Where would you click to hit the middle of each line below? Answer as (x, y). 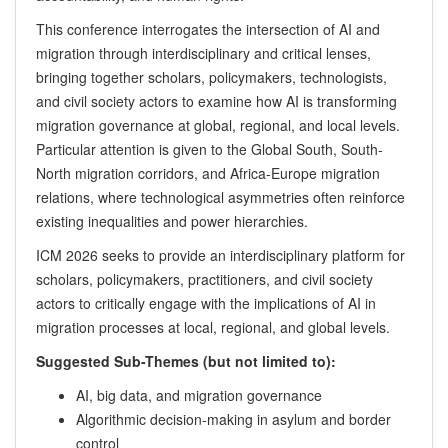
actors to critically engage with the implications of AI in (206, 303)
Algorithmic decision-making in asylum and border (233, 419)
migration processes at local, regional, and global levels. (213, 327)
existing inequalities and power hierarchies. (172, 221)
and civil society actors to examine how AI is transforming (216, 101)
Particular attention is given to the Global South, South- (209, 149)
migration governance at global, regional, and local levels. (218, 125)
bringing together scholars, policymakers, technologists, (211, 77)
